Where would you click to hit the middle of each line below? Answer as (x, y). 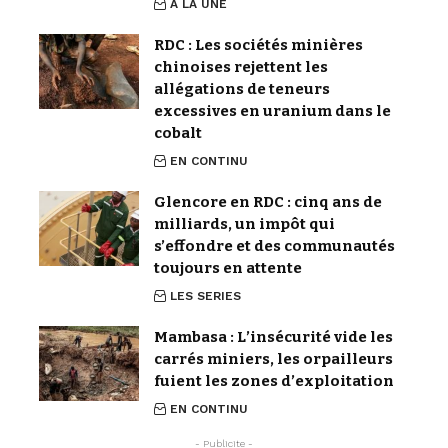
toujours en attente (228, 268)
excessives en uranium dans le (272, 111)
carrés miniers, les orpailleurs (273, 359)
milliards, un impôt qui (244, 224)
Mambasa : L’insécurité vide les (273, 337)
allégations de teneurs (242, 89)
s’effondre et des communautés (274, 246)
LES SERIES (206, 296)
